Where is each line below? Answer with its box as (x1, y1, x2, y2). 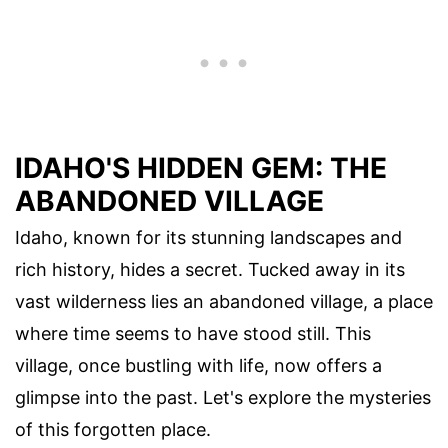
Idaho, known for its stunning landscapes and (15, 227, 402, 249)
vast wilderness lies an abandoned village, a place (15, 291, 433, 313)
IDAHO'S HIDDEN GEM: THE (15, 151, 387, 186)
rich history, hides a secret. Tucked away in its (15, 259, 405, 281)
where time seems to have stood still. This (15, 323, 371, 345)
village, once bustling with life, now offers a (15, 355, 382, 377)
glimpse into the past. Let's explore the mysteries (15, 387, 431, 409)
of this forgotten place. (15, 419, 211, 441)
